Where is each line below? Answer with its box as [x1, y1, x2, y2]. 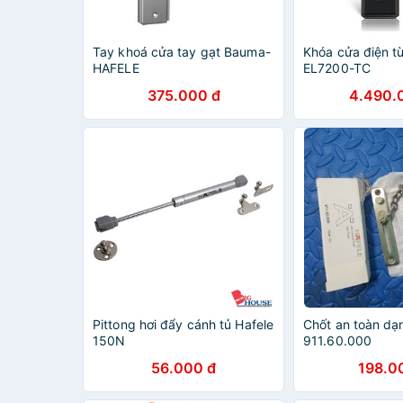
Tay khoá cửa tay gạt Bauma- [93, 44, 271, 59]
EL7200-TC [303, 60, 371, 76]
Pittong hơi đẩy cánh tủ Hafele [93, 317, 274, 332]
